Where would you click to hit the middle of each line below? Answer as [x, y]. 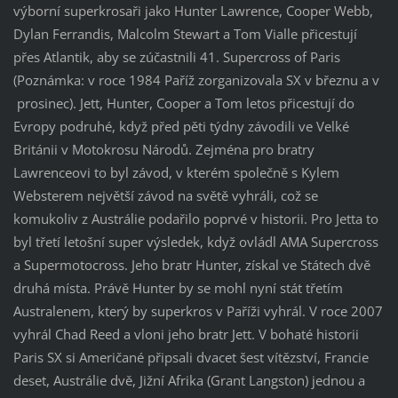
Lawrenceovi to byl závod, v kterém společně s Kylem [176, 173]
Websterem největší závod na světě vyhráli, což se [165, 196]
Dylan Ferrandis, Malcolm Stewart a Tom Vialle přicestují [185, 34]
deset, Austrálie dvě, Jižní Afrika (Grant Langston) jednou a [189, 381]
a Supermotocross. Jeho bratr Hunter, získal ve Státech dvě [191, 265]
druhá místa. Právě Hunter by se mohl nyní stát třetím [178, 288]
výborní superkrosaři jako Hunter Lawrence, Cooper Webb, [193, 11]
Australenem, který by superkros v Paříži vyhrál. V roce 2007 [198, 311]
